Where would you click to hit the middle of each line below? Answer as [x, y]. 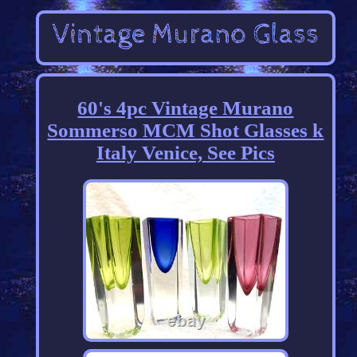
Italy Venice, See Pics [185, 153]
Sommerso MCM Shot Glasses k [186, 131]
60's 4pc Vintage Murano [186, 108]
